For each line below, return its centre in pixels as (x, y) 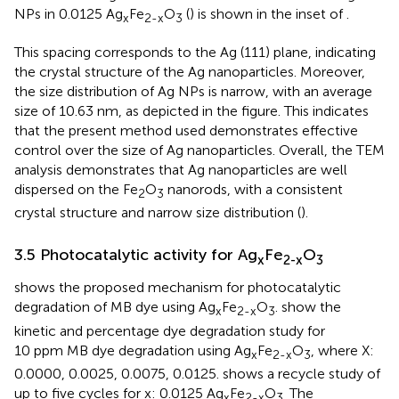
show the (311, 307)
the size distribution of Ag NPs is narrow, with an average (193, 91)
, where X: (342, 350)
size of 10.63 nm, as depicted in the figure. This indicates (191, 110)
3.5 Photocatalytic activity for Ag (136, 254)
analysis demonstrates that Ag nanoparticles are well (181, 169)
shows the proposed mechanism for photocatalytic (178, 288)
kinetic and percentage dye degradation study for (170, 330)
